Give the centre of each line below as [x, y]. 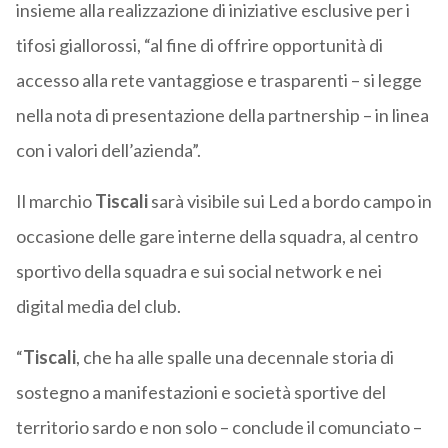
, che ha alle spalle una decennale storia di [234, 357]
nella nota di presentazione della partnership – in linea [222, 115]
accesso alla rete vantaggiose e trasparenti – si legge [218, 80]
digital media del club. [98, 306]
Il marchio [55, 201]
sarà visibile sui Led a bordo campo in [289, 201]
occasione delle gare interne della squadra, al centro [216, 236]
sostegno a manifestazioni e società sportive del [200, 392]
